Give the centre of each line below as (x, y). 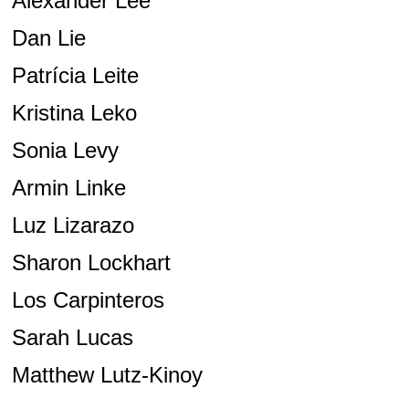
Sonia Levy (65, 151)
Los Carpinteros (88, 300)
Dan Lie (48, 38)
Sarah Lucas (72, 338)
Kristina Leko (74, 113)
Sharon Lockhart (91, 263)
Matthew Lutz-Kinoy (107, 375)
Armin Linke (68, 188)
